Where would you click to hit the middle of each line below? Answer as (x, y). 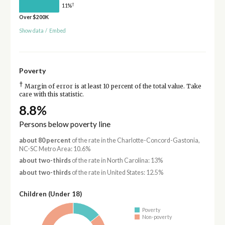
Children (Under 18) (50, 194)
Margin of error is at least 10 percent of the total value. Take (112, 86)
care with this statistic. (51, 94)
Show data (31, 30)
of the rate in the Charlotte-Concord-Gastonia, (135, 140)
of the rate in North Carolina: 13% (117, 161)
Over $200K (34, 17)
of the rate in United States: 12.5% (117, 172)
